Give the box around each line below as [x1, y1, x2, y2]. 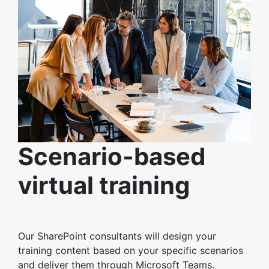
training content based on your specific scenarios [18, 244, 243, 257]
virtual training [18, 171, 190, 201]
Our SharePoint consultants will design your [18, 230, 216, 243]
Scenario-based [18, 142, 205, 172]
